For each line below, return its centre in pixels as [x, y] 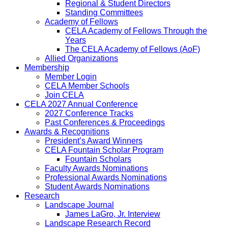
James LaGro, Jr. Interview [113, 214]
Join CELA [64, 95]
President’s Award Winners [94, 141]
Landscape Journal [79, 205]
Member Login [71, 77]
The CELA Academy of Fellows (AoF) [133, 49]
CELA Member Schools [87, 86]
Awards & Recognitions [67, 132]
